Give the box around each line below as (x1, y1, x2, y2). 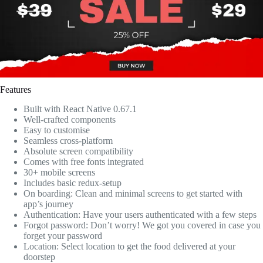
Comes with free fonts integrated (23, 157, 144, 167)
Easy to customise (23, 125, 90, 136)
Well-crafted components (23, 114, 116, 125)
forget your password (23, 231, 102, 241)
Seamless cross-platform (23, 136, 113, 146)
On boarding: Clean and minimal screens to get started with (23, 188, 242, 199)
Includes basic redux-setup (23, 178, 122, 188)
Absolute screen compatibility (23, 146, 133, 157)
